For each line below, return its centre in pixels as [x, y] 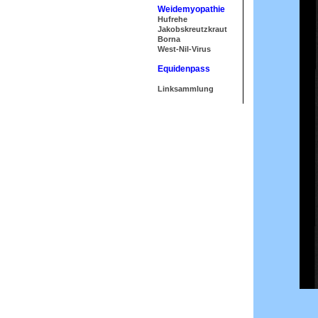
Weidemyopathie [191, 9]
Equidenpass [184, 69]
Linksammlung [186, 89]
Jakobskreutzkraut [192, 29]
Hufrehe [172, 19]
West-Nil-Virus [184, 49]
